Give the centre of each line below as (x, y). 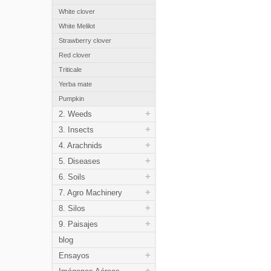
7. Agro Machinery (90, 193)
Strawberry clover (85, 41)
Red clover (75, 55)
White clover (77, 11)
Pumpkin (71, 99)
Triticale (70, 70)
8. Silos (72, 208)
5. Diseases (80, 161)
